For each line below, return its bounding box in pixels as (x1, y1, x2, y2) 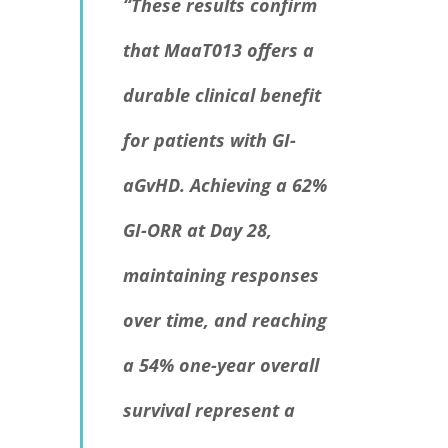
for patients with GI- (123, 128, 296, 153)
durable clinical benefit (123, 83, 321, 108)
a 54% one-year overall (123, 353, 319, 378)
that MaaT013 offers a (123, 38, 314, 63)
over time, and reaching (123, 308, 327, 333)
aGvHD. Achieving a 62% (123, 173, 327, 198)
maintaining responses (123, 263, 319, 288)
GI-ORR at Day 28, (123, 218, 272, 243)
